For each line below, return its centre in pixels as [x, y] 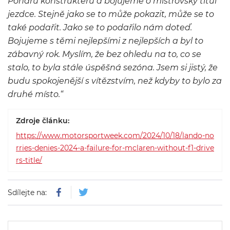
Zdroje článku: [43, 121]
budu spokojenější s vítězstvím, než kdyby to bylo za [115, 81]
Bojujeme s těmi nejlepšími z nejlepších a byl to [106, 41]
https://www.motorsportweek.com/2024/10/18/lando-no [115, 136]
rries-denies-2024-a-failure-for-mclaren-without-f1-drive [115, 148]
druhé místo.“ [35, 94]
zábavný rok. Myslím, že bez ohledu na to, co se [104, 54]
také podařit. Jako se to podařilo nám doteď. [100, 27]
